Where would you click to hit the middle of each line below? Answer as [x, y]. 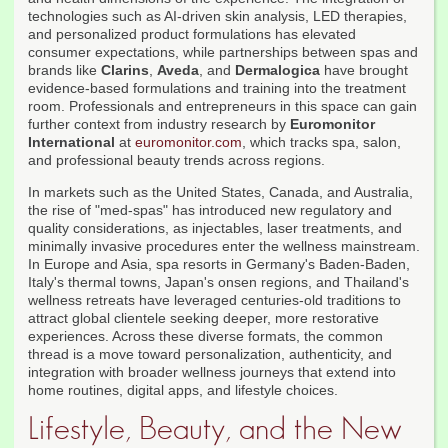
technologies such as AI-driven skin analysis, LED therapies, [217, 16]
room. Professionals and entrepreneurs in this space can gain [222, 106]
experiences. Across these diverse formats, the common [205, 336]
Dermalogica [277, 70]
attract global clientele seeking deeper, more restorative [203, 318]
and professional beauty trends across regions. [176, 160]
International [71, 142]
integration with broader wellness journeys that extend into [212, 372]
